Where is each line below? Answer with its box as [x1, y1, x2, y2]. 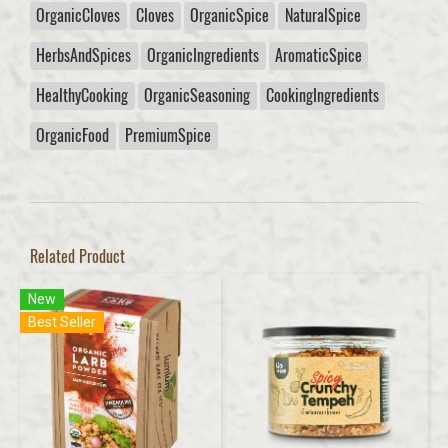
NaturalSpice [284, 4, 361, 26]
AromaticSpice [274, 44, 362, 66]
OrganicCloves [36, 4, 121, 26]
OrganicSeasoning [144, 84, 251, 106]
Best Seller [28, 313, 96, 330]
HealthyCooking [36, 84, 129, 106]
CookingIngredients [265, 84, 379, 106]
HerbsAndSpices [36, 44, 132, 66]
